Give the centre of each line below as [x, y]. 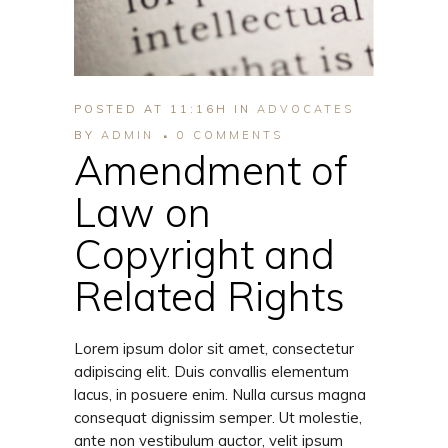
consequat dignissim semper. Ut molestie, [218, 418]
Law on [142, 212]
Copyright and [204, 254]
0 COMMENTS [230, 135]
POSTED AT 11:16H [151, 109]
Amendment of [211, 170]
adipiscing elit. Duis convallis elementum [211, 372]
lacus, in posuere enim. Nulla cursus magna [220, 395]
